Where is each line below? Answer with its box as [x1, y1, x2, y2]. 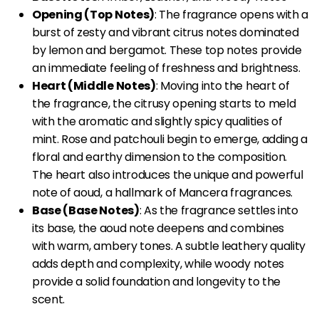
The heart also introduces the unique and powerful [32, 167, 303, 184]
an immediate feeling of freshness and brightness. [32, 60, 300, 77]
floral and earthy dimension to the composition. [32, 149, 287, 166]
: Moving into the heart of [155, 78, 290, 95]
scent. [32, 291, 66, 308]
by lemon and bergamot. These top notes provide [32, 42, 302, 59]
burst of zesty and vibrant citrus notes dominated [32, 24, 299, 41]
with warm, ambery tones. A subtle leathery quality [32, 238, 305, 255]
